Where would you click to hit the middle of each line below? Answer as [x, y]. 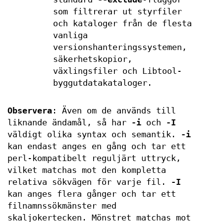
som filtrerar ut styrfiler [117, 12]
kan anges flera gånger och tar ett [92, 194]
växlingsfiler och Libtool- [117, 71]
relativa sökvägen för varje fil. [89, 182]
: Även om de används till [114, 111]
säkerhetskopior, [92, 59]
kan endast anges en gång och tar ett [97, 146]
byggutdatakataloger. [102, 83]
